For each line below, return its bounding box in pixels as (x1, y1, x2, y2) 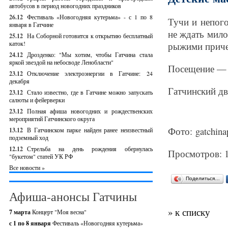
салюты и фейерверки (9, 96, 65, 104)
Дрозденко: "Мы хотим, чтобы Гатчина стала (27, 50, 153, 59)
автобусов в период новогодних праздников (9, 2, 121, 10)
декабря (9, 77, 30, 85)
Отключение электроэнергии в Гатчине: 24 (27, 69, 153, 77)
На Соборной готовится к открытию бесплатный (27, 32, 153, 40)
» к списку (167, 206, 210, 218)
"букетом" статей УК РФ (9, 152, 73, 160)
